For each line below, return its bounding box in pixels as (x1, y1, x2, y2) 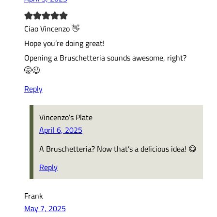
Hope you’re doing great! (24, 36, 105, 49)
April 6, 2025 (39, 124, 83, 136)
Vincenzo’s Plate (39, 111, 93, 124)
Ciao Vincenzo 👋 (24, 22, 79, 34)
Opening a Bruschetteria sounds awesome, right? (24, 51, 186, 64)
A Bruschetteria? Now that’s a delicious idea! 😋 (39, 142, 197, 155)
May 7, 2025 (24, 202, 66, 215)
